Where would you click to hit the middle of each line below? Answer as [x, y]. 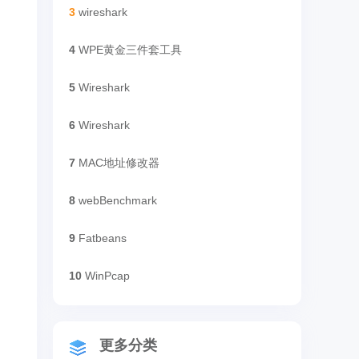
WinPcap [107, 276]
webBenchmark [118, 200]
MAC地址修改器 [119, 163]
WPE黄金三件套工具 [130, 50]
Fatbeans [103, 238]
